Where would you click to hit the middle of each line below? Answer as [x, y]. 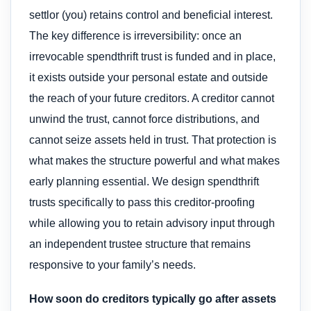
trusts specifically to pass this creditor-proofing [142, 203]
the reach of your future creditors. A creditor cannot [152, 99]
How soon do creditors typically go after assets [153, 299]
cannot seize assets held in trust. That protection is [153, 140]
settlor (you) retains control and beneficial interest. [151, 15]
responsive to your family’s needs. [112, 265]
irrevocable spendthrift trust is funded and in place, [152, 57]
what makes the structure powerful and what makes [154, 161]
